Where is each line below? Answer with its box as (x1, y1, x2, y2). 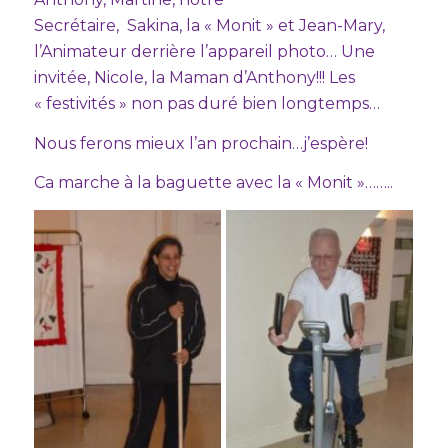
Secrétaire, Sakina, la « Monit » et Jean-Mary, (33, 15, 385, 35)
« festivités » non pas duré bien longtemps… (33, 93, 380, 113)
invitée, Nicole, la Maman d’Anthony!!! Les (33, 67, 355, 87)
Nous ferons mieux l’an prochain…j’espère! (33, 133, 368, 153)
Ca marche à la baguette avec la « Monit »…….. (33, 173, 393, 193)
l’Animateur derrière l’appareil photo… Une (33, 41, 375, 61)
